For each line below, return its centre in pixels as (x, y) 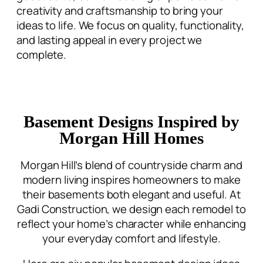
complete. (42, 54)
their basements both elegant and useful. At (131, 194)
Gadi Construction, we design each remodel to (131, 209)
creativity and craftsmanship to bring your (120, 10)
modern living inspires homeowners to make (131, 179)
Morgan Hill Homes (131, 138)
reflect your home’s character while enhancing (131, 223)
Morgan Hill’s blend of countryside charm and (131, 165)
